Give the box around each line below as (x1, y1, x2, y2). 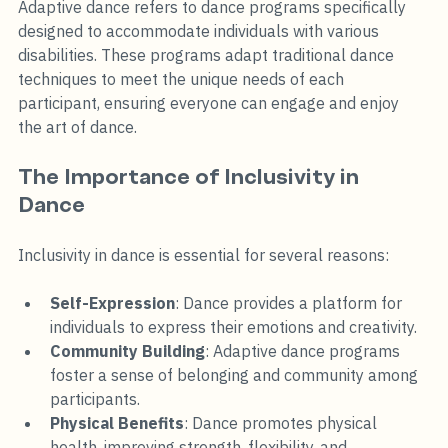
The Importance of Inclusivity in (18, 163, 364, 190)
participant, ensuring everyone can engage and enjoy (18, 92, 403, 113)
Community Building (50, 340, 205, 361)
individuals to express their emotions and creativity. (50, 316, 417, 337)
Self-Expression (50, 292, 175, 313)
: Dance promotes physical (184, 412, 381, 433)
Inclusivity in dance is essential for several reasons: (18, 244, 389, 265)
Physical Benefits (50, 412, 184, 433)
